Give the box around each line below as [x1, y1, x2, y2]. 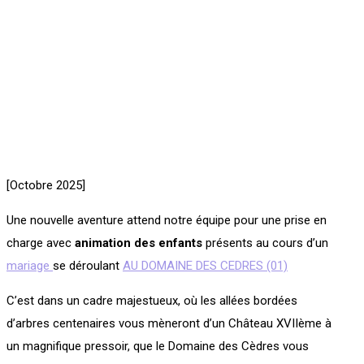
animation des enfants [71, 236, 202, 250]
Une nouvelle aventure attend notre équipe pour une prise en [6, 213, 327, 227]
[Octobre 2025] [6, 178, 85, 193]
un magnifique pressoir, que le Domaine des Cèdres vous [6, 339, 309, 353]
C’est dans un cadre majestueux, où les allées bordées [6, 293, 297, 308]
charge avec [6, 236, 71, 250]
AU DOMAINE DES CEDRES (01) [123, 258, 288, 273]
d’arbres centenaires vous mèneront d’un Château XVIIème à [6, 316, 331, 331]
